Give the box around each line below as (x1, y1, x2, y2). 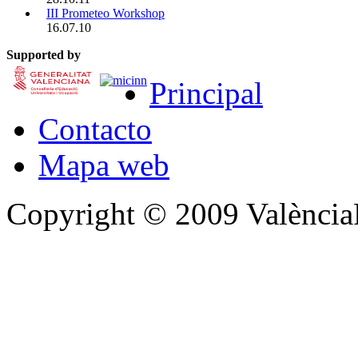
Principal (149, 75, 263, 110)
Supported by (6, 47, 81, 62)
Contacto (38, 111, 152, 146)
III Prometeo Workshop (46, 6, 165, 20)
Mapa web (38, 147, 169, 182)
